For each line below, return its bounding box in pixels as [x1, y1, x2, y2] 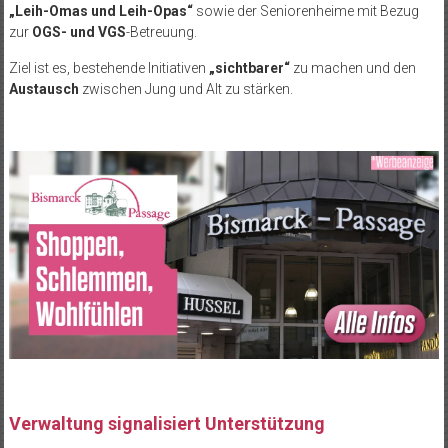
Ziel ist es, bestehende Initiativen [8, 60, 209, 77]
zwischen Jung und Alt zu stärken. [78, 81, 293, 98]
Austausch [8, 81, 79, 98]
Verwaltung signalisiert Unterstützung [8, 413, 325, 435]
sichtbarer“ [214, 60, 290, 77]
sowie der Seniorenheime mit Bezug [192, 3, 419, 20]
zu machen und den [289, 60, 416, 77]
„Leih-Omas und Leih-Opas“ [8, 3, 193, 20]
